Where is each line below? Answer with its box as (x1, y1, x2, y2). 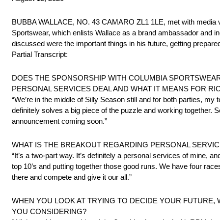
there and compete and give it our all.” (12, 173, 132, 182)
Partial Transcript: (12, 50, 68, 59)
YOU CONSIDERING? (12, 207, 86, 216)
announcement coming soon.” (12, 117, 107, 126)
